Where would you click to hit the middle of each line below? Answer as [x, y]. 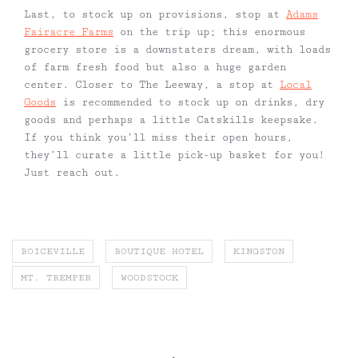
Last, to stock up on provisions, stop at [155, 15]
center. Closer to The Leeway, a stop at [152, 85]
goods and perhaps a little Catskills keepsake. [171, 120]
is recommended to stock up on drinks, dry [190, 103]
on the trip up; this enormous [209, 32]
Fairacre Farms [69, 32]
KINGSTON [259, 252]
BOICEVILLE [53, 252]
